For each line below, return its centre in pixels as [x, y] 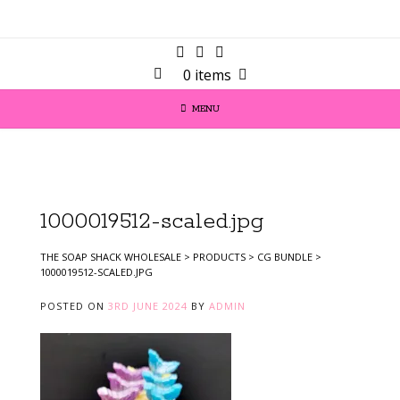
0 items [207, 75]
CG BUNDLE [285, 256]
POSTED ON [74, 305]
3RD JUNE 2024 [148, 305]
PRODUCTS [219, 256]
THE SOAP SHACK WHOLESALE [111, 256]
